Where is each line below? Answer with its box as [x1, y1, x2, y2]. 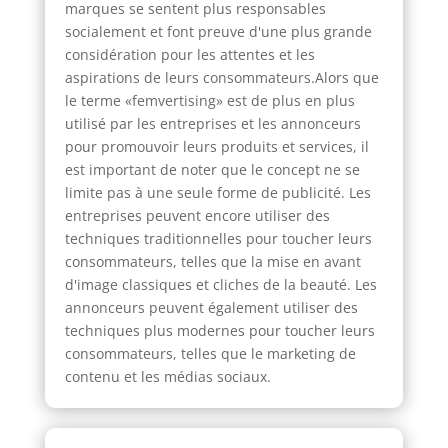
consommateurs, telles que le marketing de [64, 343, 356, 363]
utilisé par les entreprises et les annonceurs [64, 113, 361, 133]
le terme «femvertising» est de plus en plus [64, 90, 355, 110]
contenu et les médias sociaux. [64, 366, 271, 386]
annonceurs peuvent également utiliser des [64, 297, 358, 317]
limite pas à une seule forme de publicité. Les [64, 182, 371, 202]
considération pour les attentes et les [64, 44, 315, 64]
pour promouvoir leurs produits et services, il [64, 136, 369, 156]
